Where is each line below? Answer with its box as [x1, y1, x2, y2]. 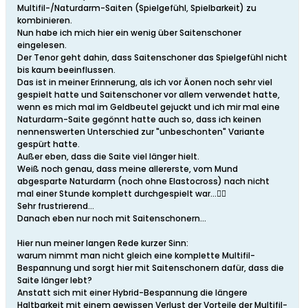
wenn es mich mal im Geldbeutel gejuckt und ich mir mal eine [17, 101, 280, 113]
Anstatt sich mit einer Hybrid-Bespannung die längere [17, 287, 247, 299]
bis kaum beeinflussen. [17, 64, 115, 76]
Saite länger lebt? [17, 274, 92, 287]
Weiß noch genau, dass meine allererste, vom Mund [17, 163, 238, 175]
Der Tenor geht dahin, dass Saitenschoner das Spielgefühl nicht [17, 52, 287, 64]
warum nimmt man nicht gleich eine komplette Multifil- [17, 250, 255, 262]
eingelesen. [17, 39, 67, 52]
